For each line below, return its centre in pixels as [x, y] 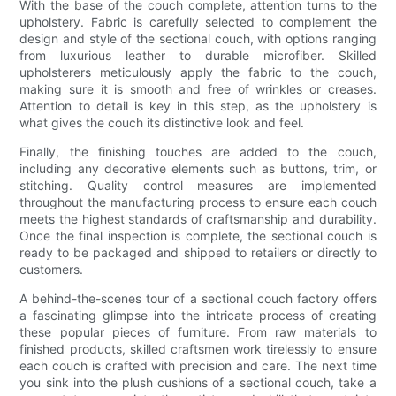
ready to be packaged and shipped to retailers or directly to [198, 253]
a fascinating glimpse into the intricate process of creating [198, 316]
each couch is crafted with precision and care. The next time [198, 366]
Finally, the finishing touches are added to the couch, [198, 152]
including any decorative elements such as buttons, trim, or [198, 169]
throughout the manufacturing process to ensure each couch [198, 202]
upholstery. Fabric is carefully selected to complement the [198, 22]
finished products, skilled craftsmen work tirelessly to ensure [198, 349]
